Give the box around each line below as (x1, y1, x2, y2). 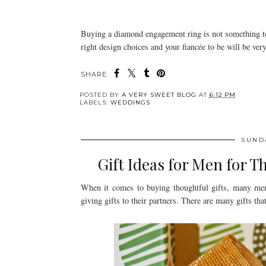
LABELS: (79, 99, 110, 107)
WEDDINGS (110, 99, 150, 107)
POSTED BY (79, 91, 122, 99)
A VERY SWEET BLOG (121, 91, 197, 99)
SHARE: (80, 70, 109, 79)
